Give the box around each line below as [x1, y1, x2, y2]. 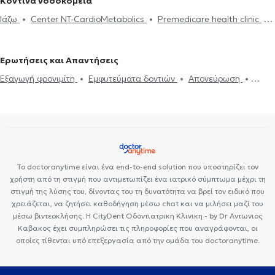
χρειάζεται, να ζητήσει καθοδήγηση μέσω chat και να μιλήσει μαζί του [12, 198, 263, 208]
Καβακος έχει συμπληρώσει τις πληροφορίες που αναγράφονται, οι [17, 223, 258, 233]
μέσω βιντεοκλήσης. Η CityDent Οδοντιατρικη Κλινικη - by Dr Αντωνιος [12, 211, 263, 220]
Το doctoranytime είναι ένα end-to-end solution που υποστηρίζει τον [17, 161, 258, 171]
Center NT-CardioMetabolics [31, 13, 147, 25]
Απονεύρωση [188, 72, 242, 84]
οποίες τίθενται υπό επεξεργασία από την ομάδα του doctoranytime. [15, 235, 260, 245]
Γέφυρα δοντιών [206, 88, 268, 100]
